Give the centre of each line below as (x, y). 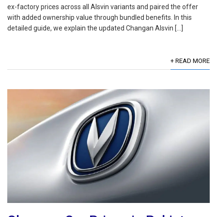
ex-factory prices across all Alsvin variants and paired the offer (103, 7)
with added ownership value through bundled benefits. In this (100, 18)
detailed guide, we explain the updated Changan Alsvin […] (95, 28)
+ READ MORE (190, 61)
